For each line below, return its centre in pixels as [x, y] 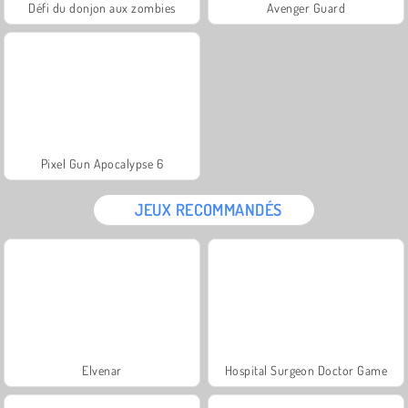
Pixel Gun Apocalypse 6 [102, 163]
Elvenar [102, 370]
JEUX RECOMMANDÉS [209, 209]
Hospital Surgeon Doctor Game [306, 370]
